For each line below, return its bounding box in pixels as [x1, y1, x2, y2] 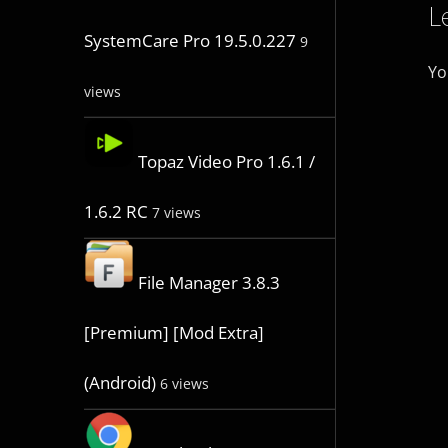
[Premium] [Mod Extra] [83, 321, 264, 345]
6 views [159, 374, 209, 394]
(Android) [83, 371, 156, 395]
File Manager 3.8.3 [137, 271, 280, 295]
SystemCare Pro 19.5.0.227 [83, 29, 296, 53]
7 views [151, 203, 201, 223]
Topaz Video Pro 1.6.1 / [137, 150, 315, 174]
